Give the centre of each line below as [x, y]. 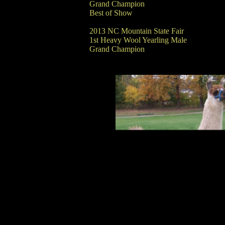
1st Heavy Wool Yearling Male [138, 40]
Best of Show [111, 13]
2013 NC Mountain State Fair [136, 31]
